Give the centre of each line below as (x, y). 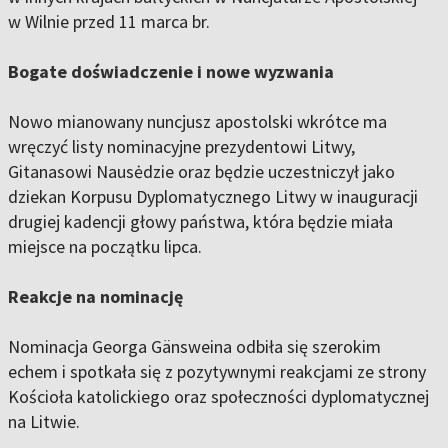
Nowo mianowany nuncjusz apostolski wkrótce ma (197, 122)
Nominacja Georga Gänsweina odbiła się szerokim (194, 347)
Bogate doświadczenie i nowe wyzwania (171, 72)
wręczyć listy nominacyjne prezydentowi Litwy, (181, 147)
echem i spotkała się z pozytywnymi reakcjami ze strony (217, 372)
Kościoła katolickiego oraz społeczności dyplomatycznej (218, 397)
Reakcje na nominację (95, 297)
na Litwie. (44, 422)
